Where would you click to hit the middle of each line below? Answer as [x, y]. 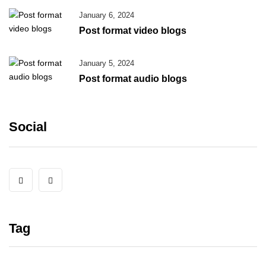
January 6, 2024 [107, 15]
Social [28, 127]
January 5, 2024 [107, 63]
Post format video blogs [133, 31]
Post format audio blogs [133, 79]
